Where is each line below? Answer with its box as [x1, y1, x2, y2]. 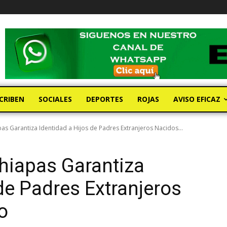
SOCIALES [39, 94, 72, 104]
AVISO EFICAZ [173, 94, 220, 104]
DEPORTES [86, 94, 123, 104]
